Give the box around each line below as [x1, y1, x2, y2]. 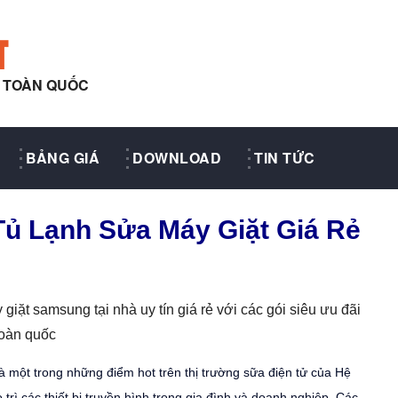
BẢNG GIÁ [25, 147, 100, 168]
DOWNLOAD [132, 147, 222, 168]
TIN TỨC [254, 147, 315, 168]
